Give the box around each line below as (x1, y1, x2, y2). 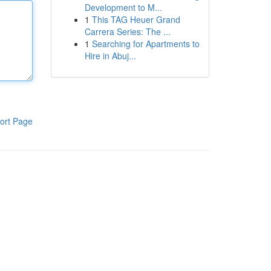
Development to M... (84, 1, 162, 13)
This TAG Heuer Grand (91, 13, 180, 25)
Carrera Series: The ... (84, 25, 171, 38)
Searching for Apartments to (91, 38, 200, 50)
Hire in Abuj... (84, 50, 136, 62)
